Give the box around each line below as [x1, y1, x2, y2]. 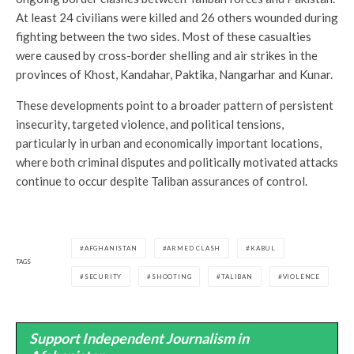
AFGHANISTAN [84, 243, 137, 252]
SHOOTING [152, 272, 192, 281]
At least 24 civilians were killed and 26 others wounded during [16, 9, 338, 24]
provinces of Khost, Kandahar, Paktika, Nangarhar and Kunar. [16, 66, 333, 81]
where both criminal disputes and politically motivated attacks [16, 154, 338, 169]
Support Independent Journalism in [29, 329, 249, 347]
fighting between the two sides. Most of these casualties [16, 28, 311, 43]
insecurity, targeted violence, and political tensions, [16, 116, 284, 131]
